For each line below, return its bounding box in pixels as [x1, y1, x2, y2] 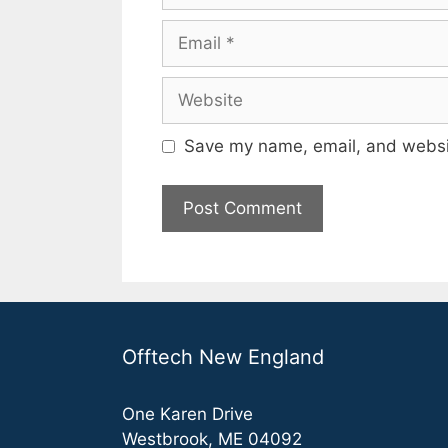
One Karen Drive [122, 403, 253, 424]
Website [161, 78, 226, 98]
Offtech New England [122, 344, 324, 369]
